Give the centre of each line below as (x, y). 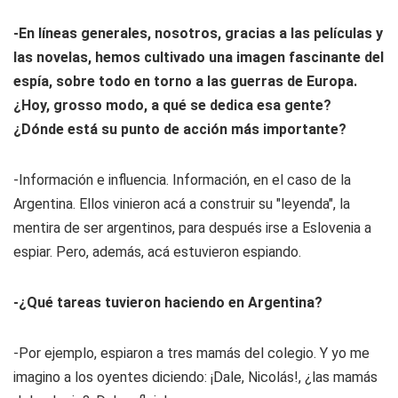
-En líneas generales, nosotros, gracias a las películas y (198, 33)
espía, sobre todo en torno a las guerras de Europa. (185, 81)
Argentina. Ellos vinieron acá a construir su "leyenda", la (182, 204)
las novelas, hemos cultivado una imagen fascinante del (199, 57)
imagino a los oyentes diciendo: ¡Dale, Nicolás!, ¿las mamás (195, 377)
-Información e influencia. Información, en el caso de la (182, 180)
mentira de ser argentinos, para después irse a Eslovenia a (192, 228)
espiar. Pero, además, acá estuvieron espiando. (157, 252)
